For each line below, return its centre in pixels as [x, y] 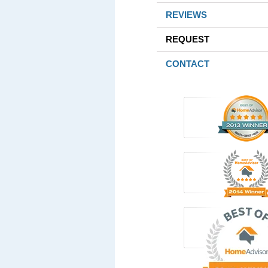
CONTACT [188, 64]
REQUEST [188, 39]
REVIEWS [186, 15]
